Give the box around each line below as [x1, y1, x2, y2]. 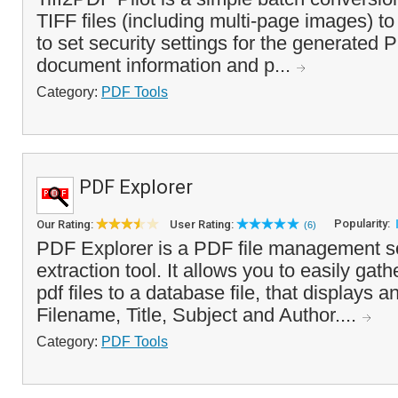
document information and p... [36, 54, 296, 76]
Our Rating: [36, 218, 96, 231]
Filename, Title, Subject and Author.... [36, 304, 362, 326]
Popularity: [334, 217, 393, 230]
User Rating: [170, 218, 236, 231]
